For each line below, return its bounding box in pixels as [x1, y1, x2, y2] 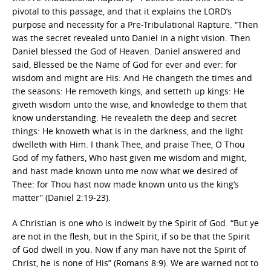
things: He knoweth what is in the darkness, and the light [12, 125, 243, 137]
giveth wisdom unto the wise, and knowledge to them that [12, 99, 247, 110]
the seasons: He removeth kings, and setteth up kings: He [12, 85, 244, 97]
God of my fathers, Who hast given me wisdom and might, [12, 152, 246, 163]
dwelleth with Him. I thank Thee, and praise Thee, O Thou [12, 139, 245, 150]
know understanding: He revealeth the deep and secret [12, 112, 237, 123]
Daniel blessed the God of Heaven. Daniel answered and [12, 45, 241, 57]
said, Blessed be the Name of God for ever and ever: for [12, 59, 237, 70]
